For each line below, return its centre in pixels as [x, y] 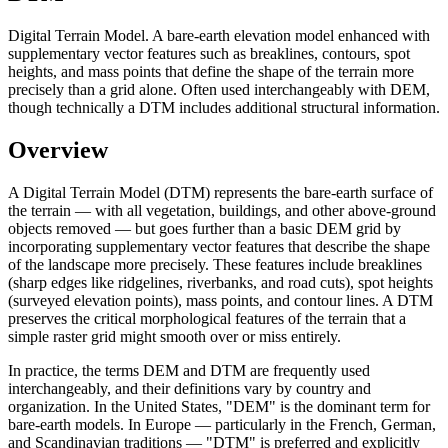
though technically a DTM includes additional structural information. [224, 107]
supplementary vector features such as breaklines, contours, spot [209, 53]
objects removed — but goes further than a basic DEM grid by [204, 228]
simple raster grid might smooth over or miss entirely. [174, 336]
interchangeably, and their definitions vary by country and [189, 388]
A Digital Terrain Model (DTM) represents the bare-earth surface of [220, 192]
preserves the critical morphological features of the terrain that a [207, 318]
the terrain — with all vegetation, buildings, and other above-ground [222, 210]
